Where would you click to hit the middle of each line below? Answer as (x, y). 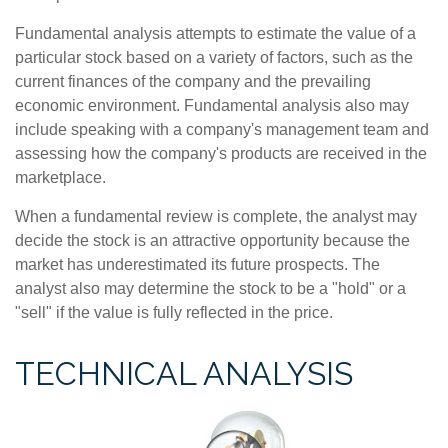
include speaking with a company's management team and (222, 129)
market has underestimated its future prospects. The (197, 264)
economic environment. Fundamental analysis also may (212, 105)
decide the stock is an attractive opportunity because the (212, 240)
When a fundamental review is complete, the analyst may (216, 216)
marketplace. (60, 177)
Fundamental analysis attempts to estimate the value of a (215, 33)
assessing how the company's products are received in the (221, 153)
